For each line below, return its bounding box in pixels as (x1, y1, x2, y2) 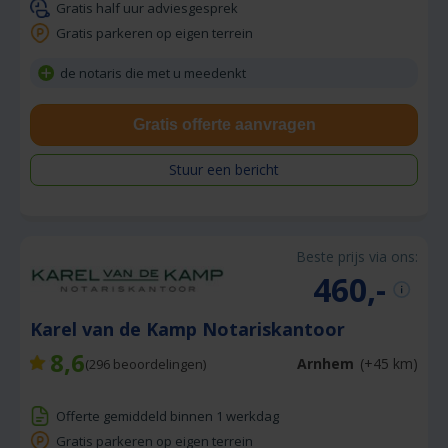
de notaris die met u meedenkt (60, 63, 246, 82)
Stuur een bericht (169, 159, 279, 179)
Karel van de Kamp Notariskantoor (30, 316, 350, 341)
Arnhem (297, 354, 354, 374)
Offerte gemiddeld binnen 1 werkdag (56, 406, 279, 425)
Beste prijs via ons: (296, 246, 418, 266)
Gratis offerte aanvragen (132, 115, 316, 133)
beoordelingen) (110, 354, 206, 373)
